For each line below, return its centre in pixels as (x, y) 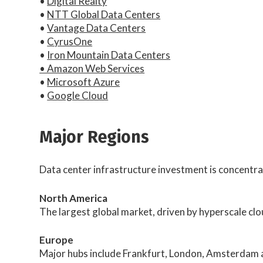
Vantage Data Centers (97, 28)
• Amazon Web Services (92, 68)
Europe (57, 240)
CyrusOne (70, 41)
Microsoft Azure (84, 82)
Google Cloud (78, 95)
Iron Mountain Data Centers (109, 55)
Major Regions (95, 137)
